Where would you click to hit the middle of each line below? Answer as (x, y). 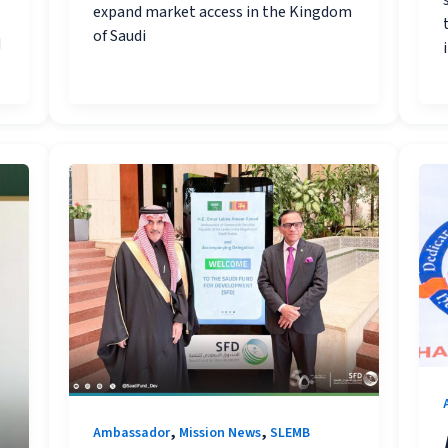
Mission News (220, 432)
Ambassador (132, 432)
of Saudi (120, 35)
